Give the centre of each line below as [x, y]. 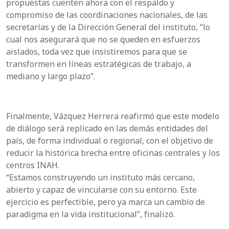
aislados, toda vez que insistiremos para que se [97, 51]
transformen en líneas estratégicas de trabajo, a [99, 64]
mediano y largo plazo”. [51, 76]
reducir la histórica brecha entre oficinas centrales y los [113, 153]
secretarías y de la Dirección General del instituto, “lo [108, 27]
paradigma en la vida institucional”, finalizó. [90, 214]
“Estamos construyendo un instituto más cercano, [100, 177]
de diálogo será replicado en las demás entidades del [107, 128]
